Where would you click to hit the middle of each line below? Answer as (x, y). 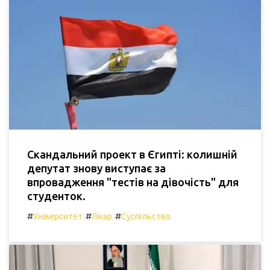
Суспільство (146, 217)
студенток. (56, 196)
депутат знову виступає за (96, 168)
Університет (58, 217)
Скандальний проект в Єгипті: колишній (132, 155)
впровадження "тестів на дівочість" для (133, 182)
